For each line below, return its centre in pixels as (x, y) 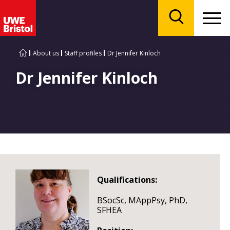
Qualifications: (127, 180)
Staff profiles (83, 53)
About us (46, 53)
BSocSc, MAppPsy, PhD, (142, 200)
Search (187, 30)
